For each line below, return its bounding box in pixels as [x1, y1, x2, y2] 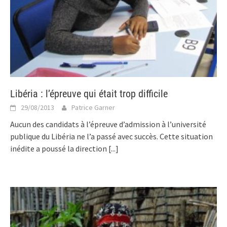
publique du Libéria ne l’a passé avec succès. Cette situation [10, 131, 213, 141]
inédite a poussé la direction [10, 143, 108, 154]
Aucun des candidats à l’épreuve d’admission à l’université [10, 119, 206, 129]
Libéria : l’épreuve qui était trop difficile [10, 88, 168, 100]
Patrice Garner [71, 103, 115, 112]
